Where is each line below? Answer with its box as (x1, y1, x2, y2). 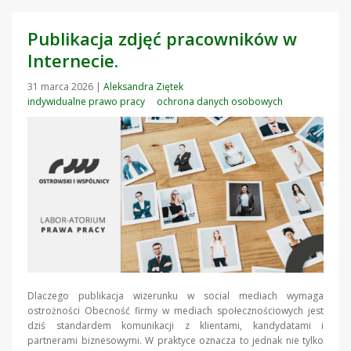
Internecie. (27, 49, 118, 73)
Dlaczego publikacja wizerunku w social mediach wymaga (27, 289, 324, 303)
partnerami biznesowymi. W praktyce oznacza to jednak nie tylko (27, 334, 324, 348)
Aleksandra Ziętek (103, 80, 183, 94)
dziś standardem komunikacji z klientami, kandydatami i (27, 319, 324, 333)
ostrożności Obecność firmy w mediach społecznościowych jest (27, 304, 324, 318)
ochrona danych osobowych (157, 95, 283, 109)
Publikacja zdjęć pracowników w (27, 27, 297, 51)
